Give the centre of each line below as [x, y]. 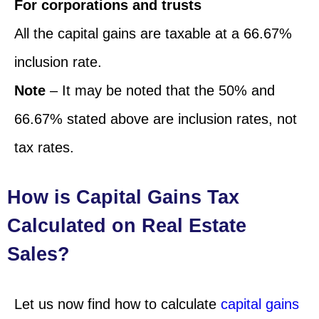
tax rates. [44, 147]
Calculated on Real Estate [127, 225]
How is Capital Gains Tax [123, 197]
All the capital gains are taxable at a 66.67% [153, 33]
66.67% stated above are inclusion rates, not [156, 119]
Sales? [38, 254]
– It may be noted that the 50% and [160, 90]
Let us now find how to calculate [117, 304]
